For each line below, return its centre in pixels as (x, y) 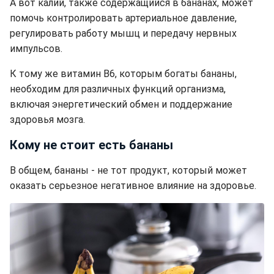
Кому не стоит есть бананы (91, 145)
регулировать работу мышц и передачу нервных (123, 33)
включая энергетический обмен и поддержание (121, 104)
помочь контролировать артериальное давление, (123, 18)
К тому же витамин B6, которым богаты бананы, (123, 73)
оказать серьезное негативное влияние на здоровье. (133, 185)
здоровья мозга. (47, 119)
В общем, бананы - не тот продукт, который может (128, 170)
